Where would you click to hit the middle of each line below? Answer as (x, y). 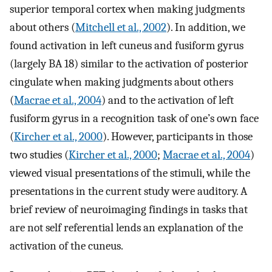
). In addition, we (206, 27)
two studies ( (39, 155)
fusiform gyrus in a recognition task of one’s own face (134, 118)
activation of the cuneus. (66, 246)
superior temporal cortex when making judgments (127, 9)
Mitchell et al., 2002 (121, 27)
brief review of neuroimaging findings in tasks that (129, 209)
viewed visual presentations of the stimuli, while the (130, 173)
